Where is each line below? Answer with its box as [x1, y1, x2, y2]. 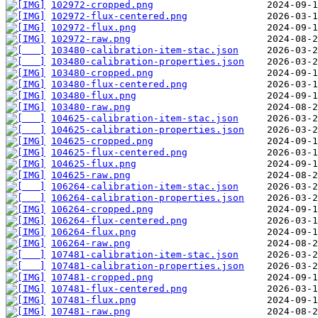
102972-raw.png [51, 33, 131, 44]
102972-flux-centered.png [51, 10, 187, 21]
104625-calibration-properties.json [51, 124, 244, 135]
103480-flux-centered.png [51, 78, 187, 89]
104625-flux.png [51, 158, 136, 169]
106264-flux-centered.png [51, 214, 187, 226]
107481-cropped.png [51, 271, 153, 283]
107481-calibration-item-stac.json [51, 248, 238, 260]
